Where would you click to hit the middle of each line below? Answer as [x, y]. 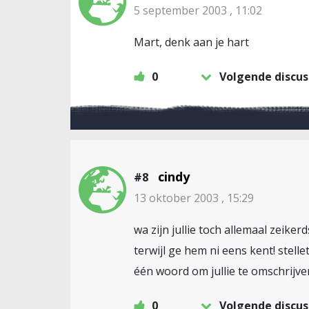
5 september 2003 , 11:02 [198, 10]
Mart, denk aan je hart [191, 42]
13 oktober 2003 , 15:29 [194, 198]
